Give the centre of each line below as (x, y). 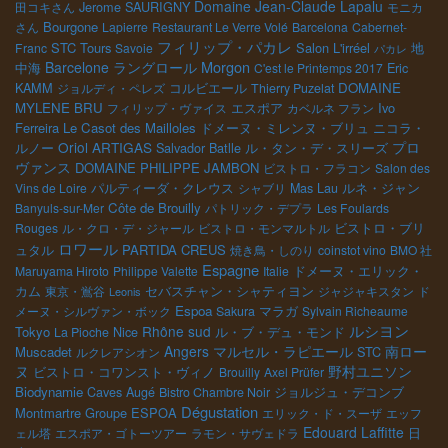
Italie (276, 270)
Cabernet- (379, 26)
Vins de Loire (51, 187)
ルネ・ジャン (381, 187)
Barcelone (77, 67)
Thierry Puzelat (292, 88)
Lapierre (125, 26)
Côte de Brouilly (154, 207)
